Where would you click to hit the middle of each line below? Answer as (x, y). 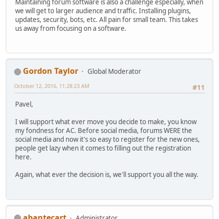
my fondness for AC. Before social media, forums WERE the (104, 131)
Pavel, (24, 104)
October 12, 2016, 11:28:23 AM (52, 86)
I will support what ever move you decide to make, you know (106, 122)
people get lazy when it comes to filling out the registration (103, 148)
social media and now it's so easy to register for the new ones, (108, 140)
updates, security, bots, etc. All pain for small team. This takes (107, 19)
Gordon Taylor (51, 71)
